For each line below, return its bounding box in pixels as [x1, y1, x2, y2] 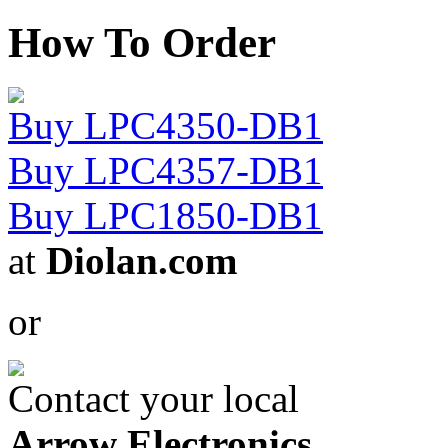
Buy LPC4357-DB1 [8, 149, 323, 193]
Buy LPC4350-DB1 [8, 104, 323, 148]
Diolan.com [46, 239, 237, 283]
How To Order [8, 19, 276, 67]
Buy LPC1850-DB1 [8, 194, 323, 238]
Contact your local [8, 377, 299, 421]
